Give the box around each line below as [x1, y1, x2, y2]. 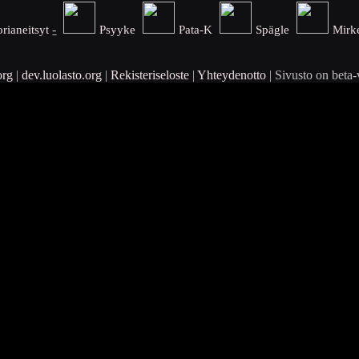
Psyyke [99, 23, 136, 36]
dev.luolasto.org [21, 68, 102, 82]
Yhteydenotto [196, 68, 266, 82]
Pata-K [179, 23, 213, 36]
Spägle [256, 23, 290, 36]
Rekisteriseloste [110, 68, 189, 82]
